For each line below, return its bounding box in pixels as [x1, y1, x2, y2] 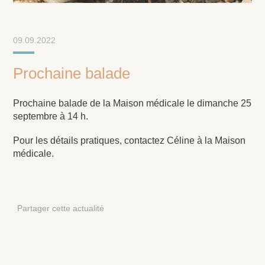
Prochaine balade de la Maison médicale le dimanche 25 [13, 98, 252, 108]
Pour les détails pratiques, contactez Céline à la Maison [13, 135, 246, 146]
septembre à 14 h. [13, 111, 89, 121]
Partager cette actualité [17, 203, 104, 213]
